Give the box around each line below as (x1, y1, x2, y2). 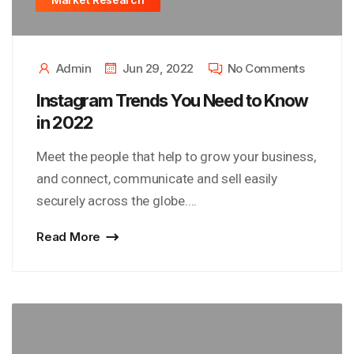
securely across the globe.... (36, 193, 198, 209)
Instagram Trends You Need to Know (36, 90, 309, 111)
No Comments (227, 60, 305, 76)
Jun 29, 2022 (122, 60, 194, 76)
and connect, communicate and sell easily (36, 171, 277, 186)
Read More (36, 229, 101, 244)
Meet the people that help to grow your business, (36, 149, 316, 164)
